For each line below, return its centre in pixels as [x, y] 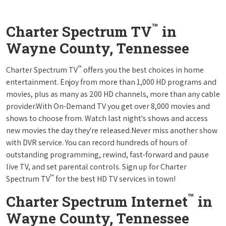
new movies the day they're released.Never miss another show [112, 130]
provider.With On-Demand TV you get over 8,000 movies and [108, 106]
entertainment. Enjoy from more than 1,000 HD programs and [111, 82]
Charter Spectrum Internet [97, 201]
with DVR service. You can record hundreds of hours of [97, 142]
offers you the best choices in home [143, 70]
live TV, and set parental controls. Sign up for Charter [96, 166]
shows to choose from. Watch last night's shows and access [107, 118]
